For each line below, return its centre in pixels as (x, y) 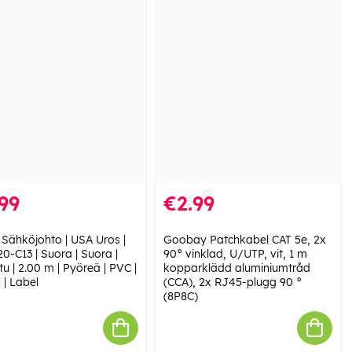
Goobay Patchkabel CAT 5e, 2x (244, 239)
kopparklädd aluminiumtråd (236, 268)
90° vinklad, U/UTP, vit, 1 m (235, 253)
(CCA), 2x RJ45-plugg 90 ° (232, 282)
